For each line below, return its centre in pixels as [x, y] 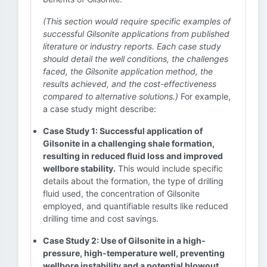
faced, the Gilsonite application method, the [128, 71]
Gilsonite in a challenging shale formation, [129, 143]
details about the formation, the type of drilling [133, 181]
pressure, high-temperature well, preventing [134, 253]
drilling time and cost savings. [101, 218]
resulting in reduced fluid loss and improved [133, 156]
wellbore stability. [79, 168]
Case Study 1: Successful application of [123, 131]
